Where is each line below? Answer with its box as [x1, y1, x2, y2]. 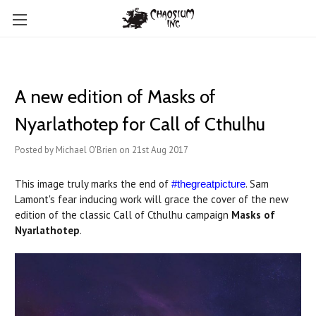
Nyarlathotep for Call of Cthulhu [15, 113, 265, 135]
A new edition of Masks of [15, 85, 216, 108]
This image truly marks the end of [15, 177, 171, 190]
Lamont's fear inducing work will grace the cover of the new [15, 193, 288, 206]
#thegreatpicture [171, 178, 245, 190]
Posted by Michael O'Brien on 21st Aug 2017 [15, 144, 188, 156]
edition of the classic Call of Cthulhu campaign [15, 208, 231, 221]
